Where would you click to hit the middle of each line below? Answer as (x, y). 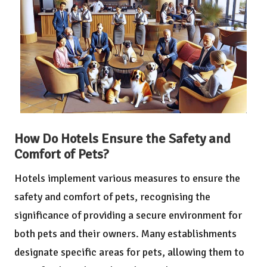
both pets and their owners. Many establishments (125, 233)
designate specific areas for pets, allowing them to (129, 252)
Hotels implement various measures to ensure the (127, 178)
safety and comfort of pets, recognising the (112, 196)
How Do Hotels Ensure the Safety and (122, 139)
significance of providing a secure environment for (128, 215)
